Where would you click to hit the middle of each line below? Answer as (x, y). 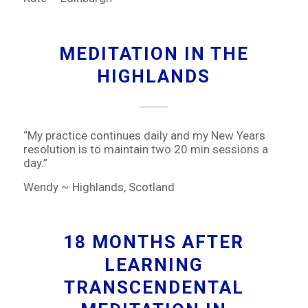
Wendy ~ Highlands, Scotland (99, 187)
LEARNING (154, 265)
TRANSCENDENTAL (154, 288)
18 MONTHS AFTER (154, 242)
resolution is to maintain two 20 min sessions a (145, 150)
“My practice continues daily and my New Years (144, 136)
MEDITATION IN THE (154, 53)
